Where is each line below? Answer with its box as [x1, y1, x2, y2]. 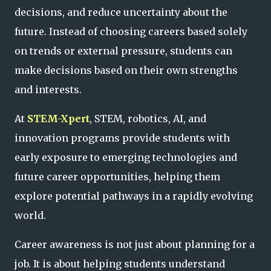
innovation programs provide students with [15, 132, 230, 144]
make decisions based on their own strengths [15, 64, 238, 76]
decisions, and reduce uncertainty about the [15, 6, 227, 18]
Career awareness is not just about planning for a [15, 238, 255, 250]
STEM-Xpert [27, 113, 90, 125]
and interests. [15, 83, 82, 96]
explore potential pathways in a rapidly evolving [15, 190, 253, 202]
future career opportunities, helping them [15, 171, 220, 183]
